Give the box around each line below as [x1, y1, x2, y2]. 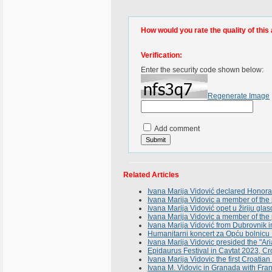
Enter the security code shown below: [141, 66, 263, 74]
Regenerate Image [208, 92, 270, 100]
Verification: [141, 51, 182, 59]
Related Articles [123, 171, 179, 179]
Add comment [153, 124, 200, 133]
